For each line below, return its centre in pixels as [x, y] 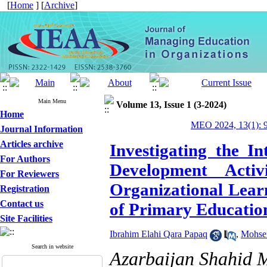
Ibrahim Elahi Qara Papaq [159, 234]
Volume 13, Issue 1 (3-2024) [171, 105]
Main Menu [52, 101]
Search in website [52, 246]
